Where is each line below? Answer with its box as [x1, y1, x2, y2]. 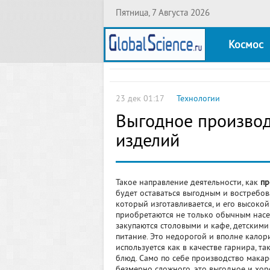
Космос [228, 39, 263, 52]
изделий [116, 131, 180, 154]
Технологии [177, 94, 220, 104]
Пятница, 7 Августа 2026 [116, 8, 210, 19]
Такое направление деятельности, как [116, 178, 260, 188]
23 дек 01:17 [116, 94, 165, 104]
